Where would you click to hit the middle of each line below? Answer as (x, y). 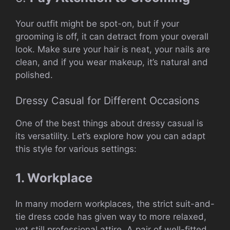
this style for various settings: (76, 149)
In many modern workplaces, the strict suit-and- (115, 204)
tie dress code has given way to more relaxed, (111, 216)
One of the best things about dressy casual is (109, 123)
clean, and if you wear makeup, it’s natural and (112, 62)
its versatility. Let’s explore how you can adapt (110, 136)
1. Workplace (54, 178)
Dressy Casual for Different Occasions (107, 101)
